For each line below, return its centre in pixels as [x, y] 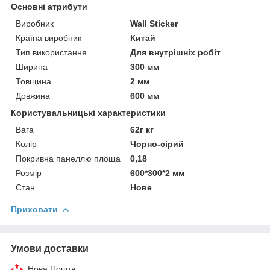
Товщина [33, 81]
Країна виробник [49, 38]
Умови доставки [50, 248]
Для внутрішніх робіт [176, 52]
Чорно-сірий [157, 144]
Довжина [33, 96]
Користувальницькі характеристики [88, 112]
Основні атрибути [49, 6]
